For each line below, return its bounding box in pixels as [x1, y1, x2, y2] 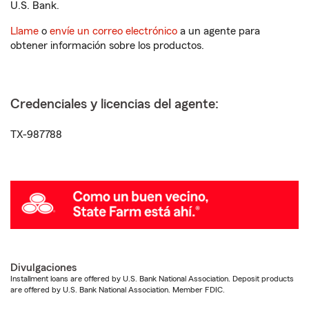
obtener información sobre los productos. [10, 40, 204, 51]
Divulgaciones [10, 261, 77, 273]
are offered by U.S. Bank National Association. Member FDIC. [10, 285, 225, 294]
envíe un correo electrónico [50, 26, 177, 37]
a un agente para [177, 26, 260, 37]
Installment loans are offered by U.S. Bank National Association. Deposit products [10, 274, 294, 283]
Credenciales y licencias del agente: [10, 97, 219, 111]
